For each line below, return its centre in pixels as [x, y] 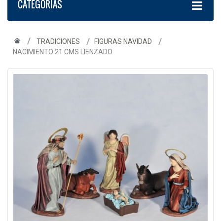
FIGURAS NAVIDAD [123, 41]
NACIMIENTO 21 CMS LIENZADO [63, 52]
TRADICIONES [58, 41]
